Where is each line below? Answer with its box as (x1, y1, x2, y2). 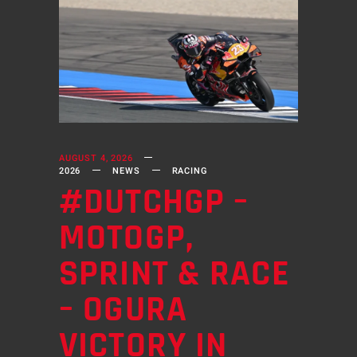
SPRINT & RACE (59, 250, 290, 297)
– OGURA (59, 286, 187, 333)
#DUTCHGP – (59, 178, 249, 226)
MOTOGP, (59, 214, 194, 261)
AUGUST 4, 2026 (59, 151, 133, 165)
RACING (171, 163, 208, 178)
